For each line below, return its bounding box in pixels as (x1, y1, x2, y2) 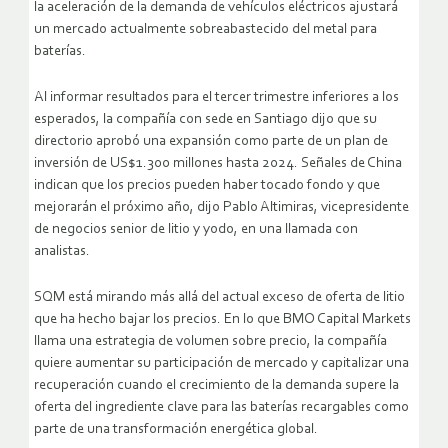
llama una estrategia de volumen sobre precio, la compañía (34, 333, 387, 349)
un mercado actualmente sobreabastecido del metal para (34, 21, 377, 37)
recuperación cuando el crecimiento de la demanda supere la (34, 377, 399, 393)
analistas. (34, 243, 90, 259)
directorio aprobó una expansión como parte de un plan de (34, 133, 388, 149)
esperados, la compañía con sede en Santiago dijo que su (34, 111, 377, 127)
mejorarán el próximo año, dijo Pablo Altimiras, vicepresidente (34, 199, 409, 215)
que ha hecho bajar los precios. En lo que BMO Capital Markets (34, 311, 411, 327)
